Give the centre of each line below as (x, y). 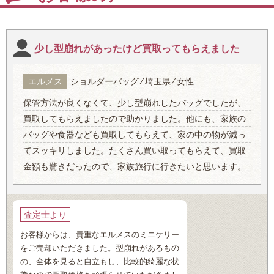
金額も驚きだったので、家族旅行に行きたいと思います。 (135, 167)
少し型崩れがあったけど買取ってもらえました (137, 48)
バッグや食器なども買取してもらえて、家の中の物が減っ (135, 135)
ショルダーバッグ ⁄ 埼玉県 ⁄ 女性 (132, 82)
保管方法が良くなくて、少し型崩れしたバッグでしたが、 (135, 103)
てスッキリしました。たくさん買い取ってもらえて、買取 (135, 151)
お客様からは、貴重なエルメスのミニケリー (100, 235)
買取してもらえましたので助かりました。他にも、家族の (135, 119)
